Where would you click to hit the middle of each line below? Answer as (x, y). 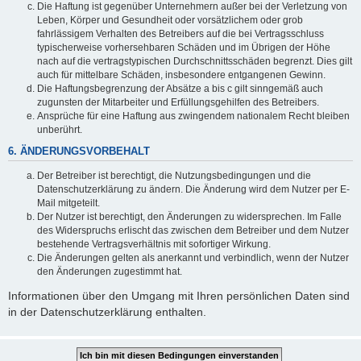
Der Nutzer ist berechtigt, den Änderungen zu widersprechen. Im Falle (189, 216)
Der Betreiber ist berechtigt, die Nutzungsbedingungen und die (174, 175)
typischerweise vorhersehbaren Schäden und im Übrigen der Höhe (184, 47)
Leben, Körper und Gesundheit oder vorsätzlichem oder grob (170, 20)
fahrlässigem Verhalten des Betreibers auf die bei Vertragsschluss (180, 33)
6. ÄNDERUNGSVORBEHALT (79, 152)
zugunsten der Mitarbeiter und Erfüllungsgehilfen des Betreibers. (178, 102)
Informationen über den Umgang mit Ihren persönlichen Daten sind (179, 295)
